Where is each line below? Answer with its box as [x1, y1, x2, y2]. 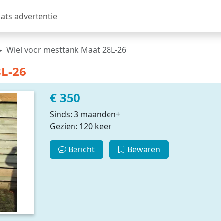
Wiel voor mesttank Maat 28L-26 [6, 44, 126, 55]
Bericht [66, 144, 95, 155]
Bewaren [125, 144, 161, 155]
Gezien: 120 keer [49, 121, 111, 132]
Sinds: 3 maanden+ [49, 109, 120, 120]
